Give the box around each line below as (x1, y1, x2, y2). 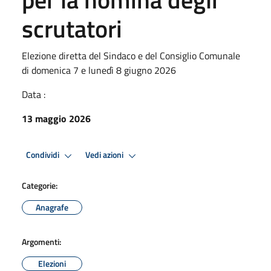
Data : (22, 87, 45, 102)
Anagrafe (36, 200, 68, 214)
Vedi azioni (85, 148, 125, 162)
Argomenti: (22, 235, 61, 248)
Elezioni (38, 256, 66, 270)
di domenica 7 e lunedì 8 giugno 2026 (22, 62, 176, 77)
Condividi (26, 148, 61, 162)
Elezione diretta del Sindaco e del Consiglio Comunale (22, 48, 240, 63)
